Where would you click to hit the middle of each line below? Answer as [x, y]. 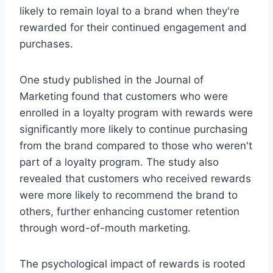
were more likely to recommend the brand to [129, 195]
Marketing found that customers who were [124, 96]
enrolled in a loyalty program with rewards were [136, 112]
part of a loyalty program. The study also [119, 162]
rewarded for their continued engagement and [133, 27]
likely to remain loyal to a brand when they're [129, 11]
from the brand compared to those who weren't [136, 145]
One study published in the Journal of [112, 80]
